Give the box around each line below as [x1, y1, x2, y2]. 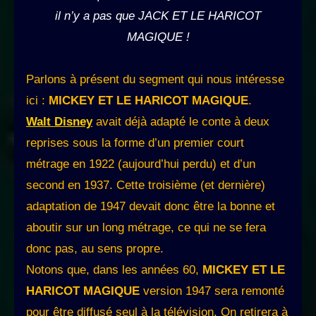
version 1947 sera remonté [140, 284, 284, 298]
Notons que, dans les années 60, [26, 263, 202, 277]
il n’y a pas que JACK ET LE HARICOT [55, 9, 261, 23]
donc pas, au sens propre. [26, 242, 164, 256]
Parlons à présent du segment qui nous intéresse [26, 73, 284, 87]
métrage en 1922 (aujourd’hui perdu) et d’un [26, 157, 255, 171]
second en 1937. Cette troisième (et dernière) [26, 178, 265, 193]
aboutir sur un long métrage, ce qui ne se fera [26, 221, 266, 235]
